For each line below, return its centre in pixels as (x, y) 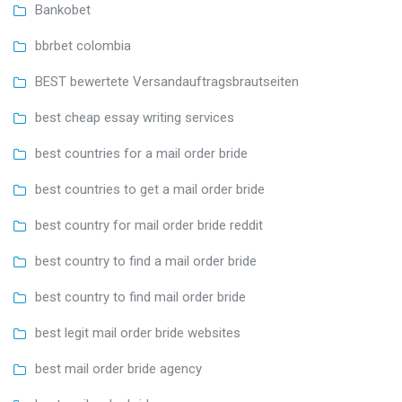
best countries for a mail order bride (141, 153)
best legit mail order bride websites (138, 332)
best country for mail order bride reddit (149, 225)
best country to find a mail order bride (146, 261)
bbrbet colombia (83, 45)
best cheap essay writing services (135, 117)
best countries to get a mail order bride (150, 189)
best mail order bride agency (118, 368)
